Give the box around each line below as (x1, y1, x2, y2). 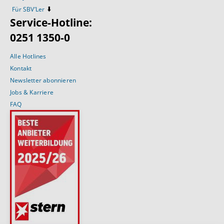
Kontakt (10, 64, 32, 72)
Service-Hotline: (10, 15, 92, 29)
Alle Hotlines (10, 52, 46, 60)
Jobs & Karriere (10, 88, 53, 96)
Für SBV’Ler (12, 5, 45, 13)
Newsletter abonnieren (10, 76, 76, 84)
